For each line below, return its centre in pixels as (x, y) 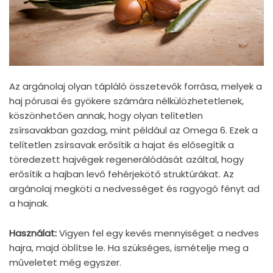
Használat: (33, 233)
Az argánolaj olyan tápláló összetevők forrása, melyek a (136, 87)
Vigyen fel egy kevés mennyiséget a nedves (158, 233)
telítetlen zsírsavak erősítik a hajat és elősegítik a (122, 145)
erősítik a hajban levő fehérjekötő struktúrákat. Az (122, 174)
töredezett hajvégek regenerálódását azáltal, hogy (126, 160)
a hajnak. (29, 204)
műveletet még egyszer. (65, 263)
